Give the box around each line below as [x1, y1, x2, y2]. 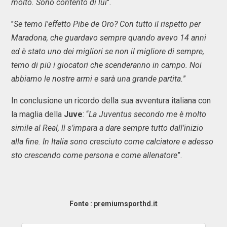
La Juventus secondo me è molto [89, 109, 206, 119]
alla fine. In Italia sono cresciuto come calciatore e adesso [11, 137, 213, 146]
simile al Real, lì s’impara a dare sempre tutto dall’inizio [11, 123, 203, 133]
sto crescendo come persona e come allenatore [11, 150, 177, 160]
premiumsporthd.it [94, 200, 158, 208]
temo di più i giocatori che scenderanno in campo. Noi [11, 60, 202, 70]
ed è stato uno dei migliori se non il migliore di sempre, [11, 47, 204, 56]
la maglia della [11, 109, 64, 119]
